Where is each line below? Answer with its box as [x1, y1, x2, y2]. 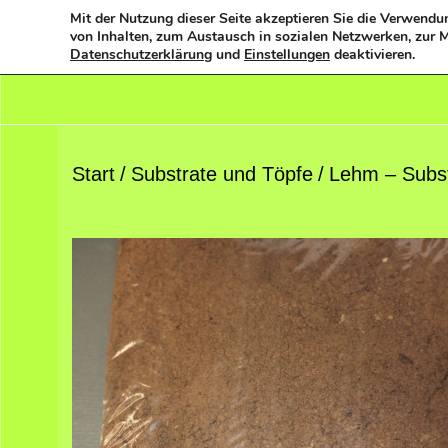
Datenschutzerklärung [70, 45, 212, 64]
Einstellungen [244, 45, 330, 64]
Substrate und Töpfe [131, 162, 313, 185]
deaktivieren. [330, 45, 415, 64]
